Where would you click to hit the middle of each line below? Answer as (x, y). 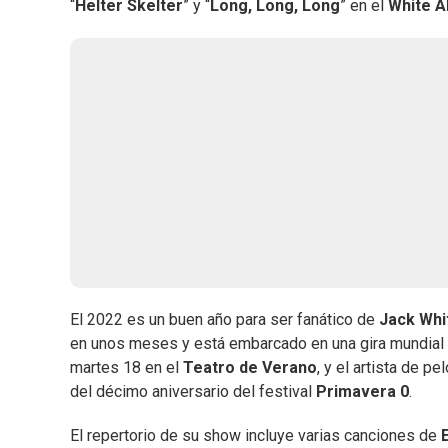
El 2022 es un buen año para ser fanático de (224, 320)
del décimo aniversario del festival (193, 392)
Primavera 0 (362, 392)
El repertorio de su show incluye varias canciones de (255, 436)
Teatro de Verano (250, 368)
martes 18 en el (126, 368)
